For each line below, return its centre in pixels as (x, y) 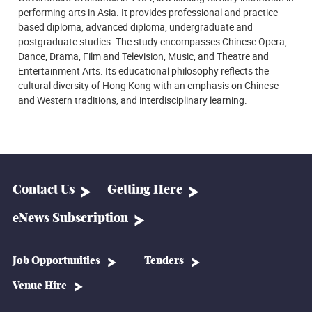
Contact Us (44, 190)
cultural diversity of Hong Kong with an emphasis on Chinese (148, 85)
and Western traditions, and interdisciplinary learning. (133, 100)
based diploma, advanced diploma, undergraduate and (135, 26)
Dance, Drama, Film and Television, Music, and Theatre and (143, 56)
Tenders (164, 261)
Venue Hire (40, 286)
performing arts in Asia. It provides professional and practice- (149, 12)
